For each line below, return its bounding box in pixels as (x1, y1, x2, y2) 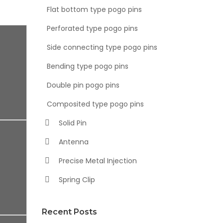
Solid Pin (56, 118, 87, 128)
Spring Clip (56, 175, 95, 185)
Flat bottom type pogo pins (46, 4, 142, 14)
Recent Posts (41, 207, 97, 217)
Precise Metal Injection (56, 156, 137, 166)
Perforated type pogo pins (46, 23, 138, 33)
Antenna (56, 137, 89, 147)
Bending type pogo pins (46, 61, 128, 71)
